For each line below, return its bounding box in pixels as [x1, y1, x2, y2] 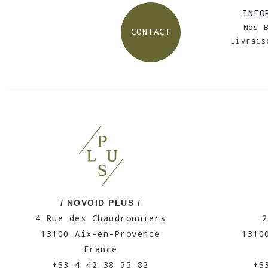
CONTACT [130, 26, 171, 37]
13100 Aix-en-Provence [41, 228, 160, 239]
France [83, 243, 118, 255]
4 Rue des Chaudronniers [35, 212, 166, 224]
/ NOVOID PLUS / [60, 198, 141, 208]
